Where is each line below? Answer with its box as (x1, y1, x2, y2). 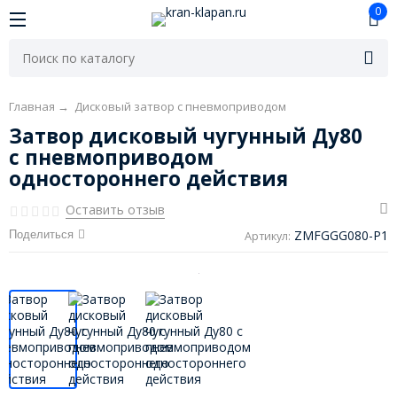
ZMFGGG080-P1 (294, 227, 389, 245)
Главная (8, 98, 55, 115)
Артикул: (245, 229, 292, 245)
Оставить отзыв (65, 201, 165, 219)
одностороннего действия (8, 165, 288, 193)
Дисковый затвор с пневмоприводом (74, 98, 286, 115)
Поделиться (8, 228, 74, 242)
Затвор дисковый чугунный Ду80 (8, 122, 362, 151)
